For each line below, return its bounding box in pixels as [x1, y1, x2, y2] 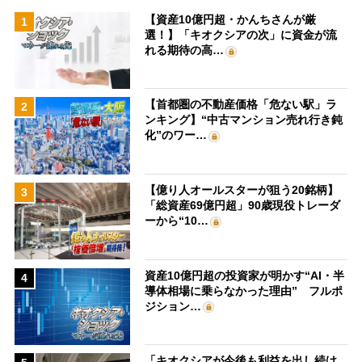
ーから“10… [145, 213, 209, 227]
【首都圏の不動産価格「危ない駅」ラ [145, 98, 338, 112]
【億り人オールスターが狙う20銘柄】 [145, 183, 339, 196]
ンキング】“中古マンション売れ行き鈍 [145, 113, 343, 127]
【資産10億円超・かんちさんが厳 [145, 12, 317, 26]
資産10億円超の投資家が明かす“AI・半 [145, 268, 345, 282]
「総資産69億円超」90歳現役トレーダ [145, 198, 341, 212]
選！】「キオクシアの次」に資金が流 [145, 27, 338, 41]
